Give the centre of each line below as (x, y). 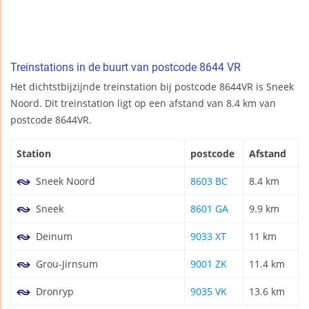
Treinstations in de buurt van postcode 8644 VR (126, 67)
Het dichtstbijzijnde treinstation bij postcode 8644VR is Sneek (152, 86)
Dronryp (53, 291)
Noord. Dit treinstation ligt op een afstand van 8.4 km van (143, 103)
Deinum (53, 236)
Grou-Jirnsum (66, 263)
